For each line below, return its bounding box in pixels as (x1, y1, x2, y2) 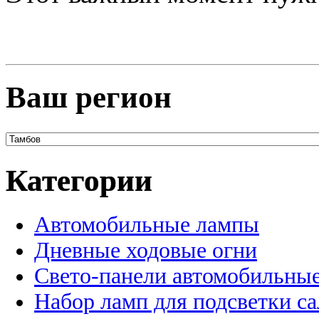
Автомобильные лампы (34, 212, 259, 238)
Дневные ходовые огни (34, 238, 257, 263)
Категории (6, 164, 152, 198)
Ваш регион (6, 80, 172, 114)
